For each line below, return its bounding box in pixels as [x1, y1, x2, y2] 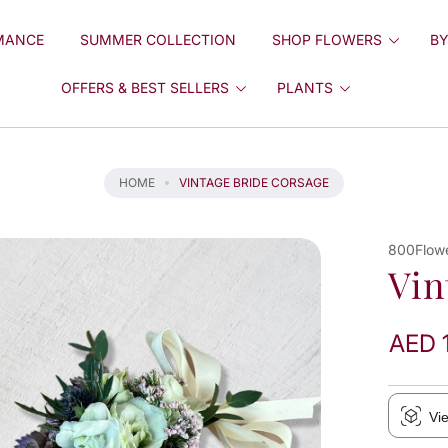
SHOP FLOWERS [271, 30, 382, 48]
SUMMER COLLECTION [79, 30, 236, 48]
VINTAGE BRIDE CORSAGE [179, 175, 329, 190]
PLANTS [277, 78, 334, 96]
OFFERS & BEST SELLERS [61, 78, 230, 96]
